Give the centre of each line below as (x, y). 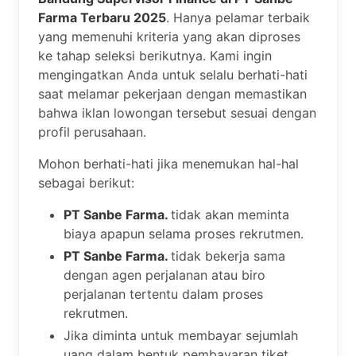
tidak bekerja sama (228, 256)
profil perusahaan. (92, 132)
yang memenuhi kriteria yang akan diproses (169, 37)
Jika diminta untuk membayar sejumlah (181, 336)
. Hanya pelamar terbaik (238, 18)
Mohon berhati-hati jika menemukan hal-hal (168, 164)
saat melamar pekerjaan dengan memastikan (172, 94)
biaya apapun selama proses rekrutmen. (184, 234)
